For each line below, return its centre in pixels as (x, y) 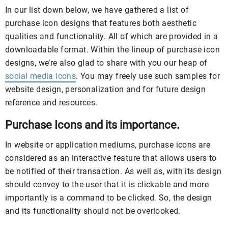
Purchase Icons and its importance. (92, 125)
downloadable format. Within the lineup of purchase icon (112, 50)
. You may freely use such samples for (148, 76)
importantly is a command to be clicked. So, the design (109, 198)
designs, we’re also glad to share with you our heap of (106, 63)
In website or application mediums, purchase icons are (108, 145)
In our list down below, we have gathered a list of (97, 10)
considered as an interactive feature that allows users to (111, 158)
